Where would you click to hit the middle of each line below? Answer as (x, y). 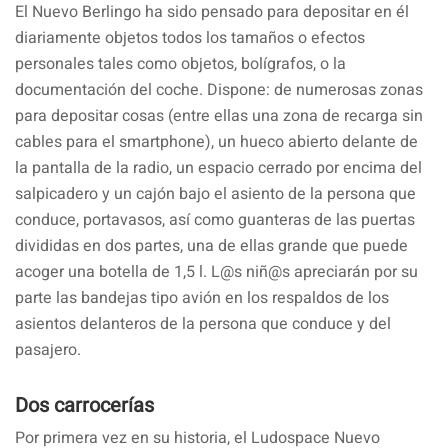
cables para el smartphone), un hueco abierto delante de (216, 141)
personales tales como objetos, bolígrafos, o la (180, 63)
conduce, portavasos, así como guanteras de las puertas (215, 219)
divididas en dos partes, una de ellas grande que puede (211, 245)
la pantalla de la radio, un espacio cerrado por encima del (218, 167)
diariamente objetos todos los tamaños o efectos (190, 37)
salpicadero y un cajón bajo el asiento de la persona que (215, 193)
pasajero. (48, 349)
